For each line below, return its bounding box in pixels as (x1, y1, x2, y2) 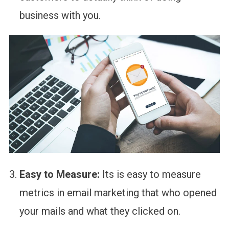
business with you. (19, 9, 101, 21)
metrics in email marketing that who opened (19, 187, 217, 199)
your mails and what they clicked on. (19, 205, 180, 218)
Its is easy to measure (102, 168, 201, 181)
